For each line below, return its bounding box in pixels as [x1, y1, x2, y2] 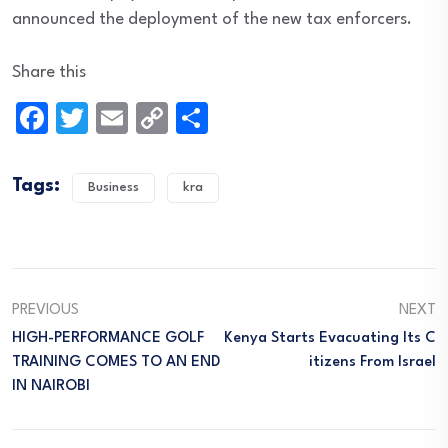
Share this [12, 64, 86, 81]
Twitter [88, 103, 180, 132]
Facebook [48, 103, 169, 132]
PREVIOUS [12, 303, 79, 318]
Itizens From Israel [309, 355, 436, 370]
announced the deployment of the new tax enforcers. [12, 11, 412, 28]
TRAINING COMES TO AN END [12, 355, 220, 370]
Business [88, 181, 139, 194]
